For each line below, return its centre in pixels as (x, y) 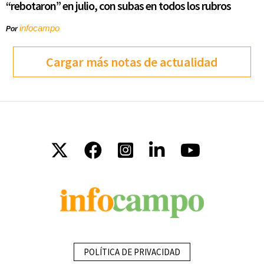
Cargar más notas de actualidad (132, 62)
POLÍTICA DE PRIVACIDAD (132, 252)
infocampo (39, 28)
